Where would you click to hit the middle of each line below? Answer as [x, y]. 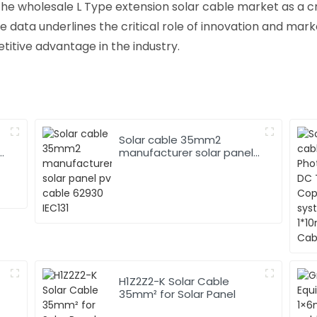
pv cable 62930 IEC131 [175, 165]
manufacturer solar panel [186, 152]
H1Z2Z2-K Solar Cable [174, 281]
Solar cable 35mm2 [170, 139]
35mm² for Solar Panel [178, 294]
